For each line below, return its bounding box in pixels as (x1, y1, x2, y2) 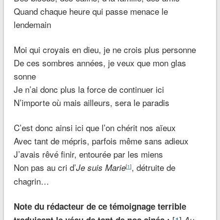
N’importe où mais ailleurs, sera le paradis (13, 96, 169, 109)
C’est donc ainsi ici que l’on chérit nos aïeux (13, 121, 176, 134)
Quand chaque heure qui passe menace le (13, 5, 168, 18)
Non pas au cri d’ (13, 161, 76, 174)
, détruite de (131, 161, 175, 174)
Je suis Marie (76, 162, 126, 174)
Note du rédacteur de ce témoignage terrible (13, 200, 186, 213)
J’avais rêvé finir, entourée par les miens (13, 148, 163, 161)
